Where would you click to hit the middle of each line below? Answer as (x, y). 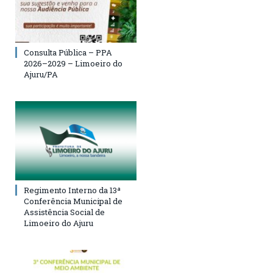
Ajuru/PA (41, 74)
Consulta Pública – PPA (68, 52)
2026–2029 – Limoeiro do (73, 63)
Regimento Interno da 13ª (72, 190)
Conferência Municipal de (73, 201)
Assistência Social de (64, 212)
